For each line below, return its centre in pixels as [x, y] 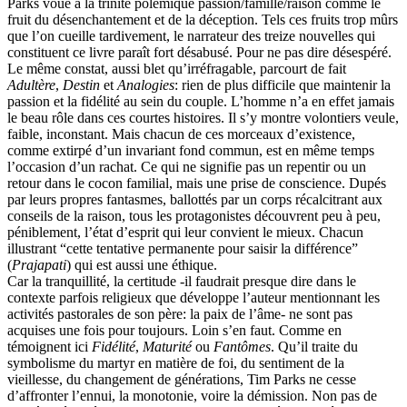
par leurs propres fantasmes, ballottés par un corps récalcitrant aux [195, 199]
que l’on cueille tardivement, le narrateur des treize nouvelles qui [191, 35]
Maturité [167, 346]
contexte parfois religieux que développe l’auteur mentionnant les [194, 297]
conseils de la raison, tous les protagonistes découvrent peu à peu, [194, 215]
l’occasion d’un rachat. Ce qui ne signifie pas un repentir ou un [187, 166]
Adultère [31, 84]
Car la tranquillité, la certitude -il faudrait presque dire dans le [182, 281]
